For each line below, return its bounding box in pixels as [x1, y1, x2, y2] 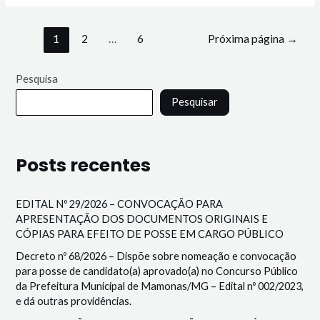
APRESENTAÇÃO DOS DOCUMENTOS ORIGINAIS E [16, 212, 269, 225]
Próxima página [207, 32, 286, 46]
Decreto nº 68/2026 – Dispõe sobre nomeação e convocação [16, 250, 297, 263]
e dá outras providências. [16, 295, 132, 308]
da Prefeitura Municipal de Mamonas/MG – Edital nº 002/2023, [16, 280, 304, 293]
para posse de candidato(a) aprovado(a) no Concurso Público [16, 265, 299, 278]
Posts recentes [16, 152, 151, 178]
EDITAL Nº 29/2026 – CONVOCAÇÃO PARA [16, 197, 224, 210]
